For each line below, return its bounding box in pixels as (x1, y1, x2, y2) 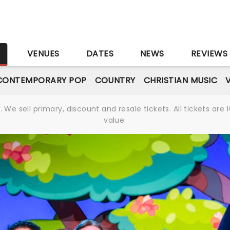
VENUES (27, 48, 60, 60)
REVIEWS (190, 48, 228, 60)
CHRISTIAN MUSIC (143, 74, 218, 86)
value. (104, 115, 126, 125)
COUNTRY (94, 74, 136, 86)
